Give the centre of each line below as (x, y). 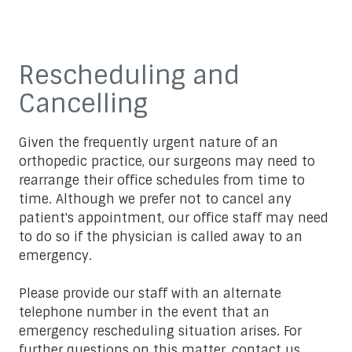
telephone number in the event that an (144, 312)
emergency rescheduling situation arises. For (160, 331)
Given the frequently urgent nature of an (148, 142)
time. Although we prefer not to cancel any (155, 199)
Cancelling (83, 103)
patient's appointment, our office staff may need (174, 218)
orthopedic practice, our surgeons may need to (167, 161)
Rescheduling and (129, 75)
